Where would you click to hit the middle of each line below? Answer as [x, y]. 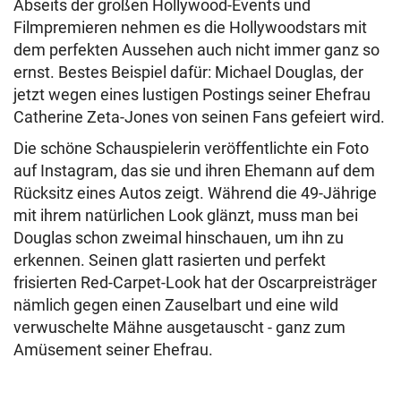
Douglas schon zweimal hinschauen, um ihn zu [179, 238]
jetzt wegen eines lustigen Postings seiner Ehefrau [192, 94]
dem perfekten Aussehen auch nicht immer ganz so [196, 50]
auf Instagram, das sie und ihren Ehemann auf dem [194, 171]
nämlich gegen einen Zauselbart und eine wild [176, 305]
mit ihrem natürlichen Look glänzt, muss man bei [186, 215]
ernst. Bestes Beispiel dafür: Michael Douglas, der [188, 72]
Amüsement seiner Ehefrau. [113, 350]
